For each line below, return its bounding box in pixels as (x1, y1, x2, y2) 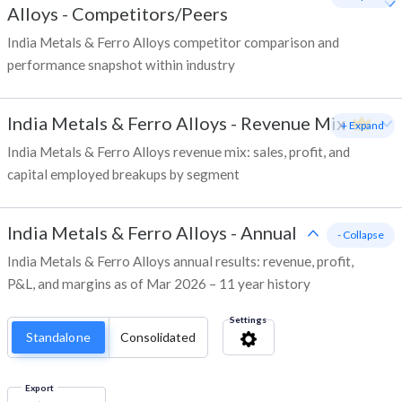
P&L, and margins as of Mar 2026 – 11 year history (7, 275, 310, 293)
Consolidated (119, 329, 197, 345)
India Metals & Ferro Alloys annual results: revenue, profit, (7, 253, 354, 270)
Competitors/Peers (72, 3, 228, 25)
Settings (229, 314, 267, 326)
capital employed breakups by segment (7, 166, 240, 183)
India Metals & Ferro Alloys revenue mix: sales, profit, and (7, 144, 350, 161)
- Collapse (337, 228, 384, 242)
